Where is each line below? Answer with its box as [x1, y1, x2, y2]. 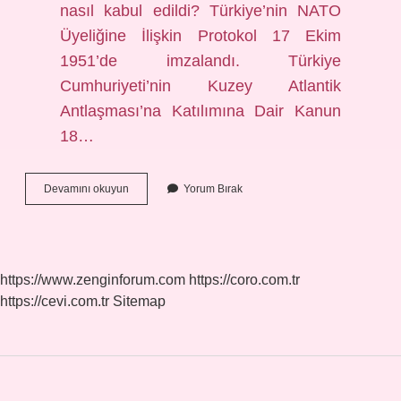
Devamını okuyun [44, 183, 129, 195]
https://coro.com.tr [189, 272, 300, 287]
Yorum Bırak [183, 183, 243, 195]
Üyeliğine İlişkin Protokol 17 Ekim [60, 27, 341, 45]
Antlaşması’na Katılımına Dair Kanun [60, 102, 341, 120]
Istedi [128, 262, 154, 275]
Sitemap [113, 294, 166, 309]
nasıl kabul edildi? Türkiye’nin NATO [60, 2, 341, 20]
